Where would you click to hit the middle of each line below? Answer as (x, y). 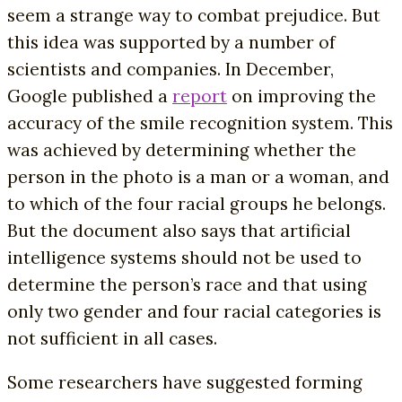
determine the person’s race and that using (187, 284)
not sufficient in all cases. (112, 338)
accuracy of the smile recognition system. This (200, 122)
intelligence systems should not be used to (184, 257)
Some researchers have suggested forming (185, 382)
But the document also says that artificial (179, 230)
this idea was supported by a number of (171, 42)
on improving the (301, 96)
